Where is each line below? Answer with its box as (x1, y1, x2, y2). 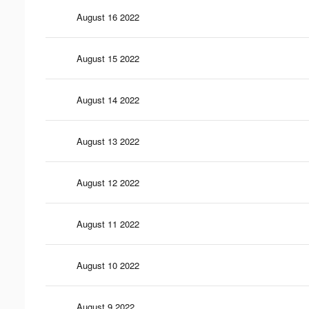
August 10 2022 (77, 258, 139, 272)
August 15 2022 (77, 51, 139, 65)
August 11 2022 (77, 217, 139, 230)
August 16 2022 (77, 10, 139, 23)
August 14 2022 (77, 92, 139, 106)
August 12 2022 (77, 175, 139, 189)
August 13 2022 (77, 134, 139, 148)
